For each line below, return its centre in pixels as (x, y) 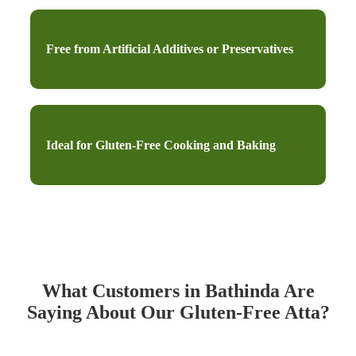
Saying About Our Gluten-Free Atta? (178, 312)
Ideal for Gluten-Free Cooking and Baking (161, 145)
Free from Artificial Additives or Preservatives (170, 49)
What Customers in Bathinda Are (178, 290)
